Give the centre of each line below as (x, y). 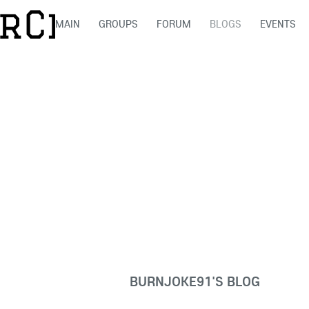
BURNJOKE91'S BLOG (195, 281)
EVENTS (278, 24)
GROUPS (118, 24)
